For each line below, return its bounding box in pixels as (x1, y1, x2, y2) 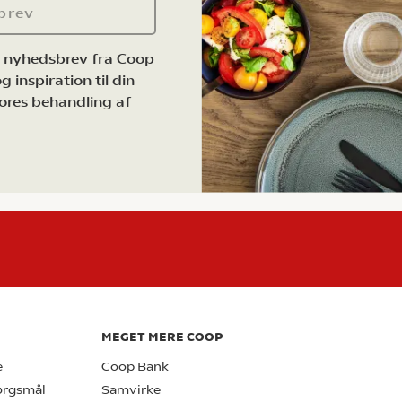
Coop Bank (101, 358, 169, 374)
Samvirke (101, 381, 161, 398)
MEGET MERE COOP (101, 329, 223, 344)
